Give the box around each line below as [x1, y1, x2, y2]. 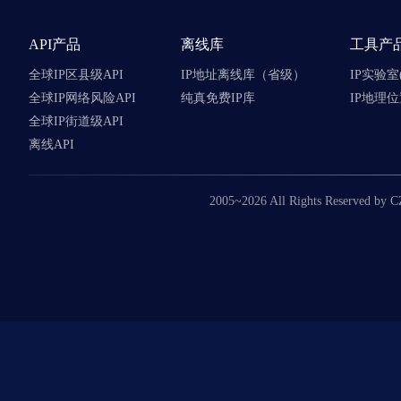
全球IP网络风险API [29, 91, 136, 105]
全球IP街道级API [29, 115, 124, 128]
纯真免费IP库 [181, 91, 255, 105]
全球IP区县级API [29, 68, 124, 81]
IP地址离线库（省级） [181, 68, 305, 81]
